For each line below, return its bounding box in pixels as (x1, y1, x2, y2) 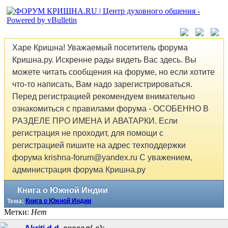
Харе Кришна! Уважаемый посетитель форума (12, 43, 188, 52)
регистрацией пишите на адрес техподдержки (12, 141, 186, 150)
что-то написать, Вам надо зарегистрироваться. (12, 80, 192, 89)
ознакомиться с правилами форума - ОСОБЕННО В (12, 104, 209, 113)
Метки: (4, 207, 31, 216)
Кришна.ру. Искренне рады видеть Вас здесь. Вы (12, 55, 196, 65)
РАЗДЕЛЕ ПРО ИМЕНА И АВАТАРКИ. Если (12, 117, 178, 126)
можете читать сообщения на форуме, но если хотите (12, 68, 215, 77)
